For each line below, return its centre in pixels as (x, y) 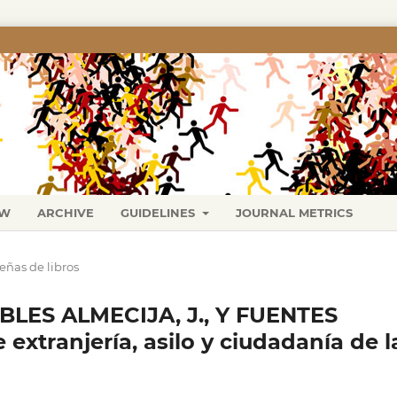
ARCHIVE (66, 212)
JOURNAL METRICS (294, 212)
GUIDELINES (160, 212)
